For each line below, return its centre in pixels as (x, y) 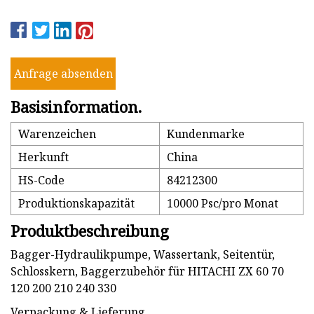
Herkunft (43, 157)
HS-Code (41, 180)
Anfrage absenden (63, 73)
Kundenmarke (206, 134)
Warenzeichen (57, 134)
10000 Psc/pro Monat (223, 204)
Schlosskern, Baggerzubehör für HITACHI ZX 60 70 (147, 272)
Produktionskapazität (76, 204)
